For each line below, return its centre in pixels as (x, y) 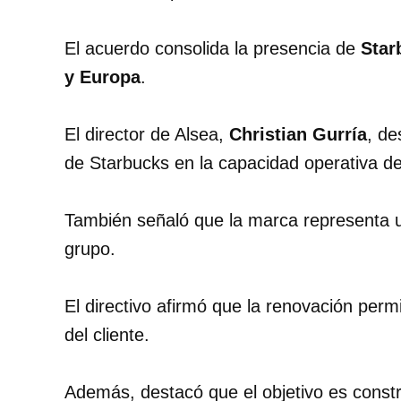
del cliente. (107, 335)
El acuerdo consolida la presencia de (213, 49)
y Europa (102, 77)
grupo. (90, 249)
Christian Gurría (298, 135)
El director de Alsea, (147, 135)
